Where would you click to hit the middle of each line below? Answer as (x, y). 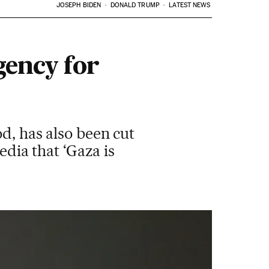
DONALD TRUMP (135, 5)
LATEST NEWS (190, 5)
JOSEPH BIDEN (79, 5)
